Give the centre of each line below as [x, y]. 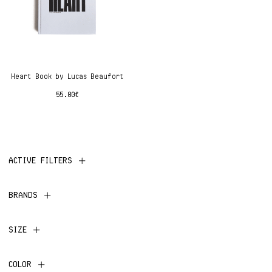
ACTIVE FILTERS [41, 160]
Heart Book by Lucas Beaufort [68, 76]
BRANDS [24, 195]
